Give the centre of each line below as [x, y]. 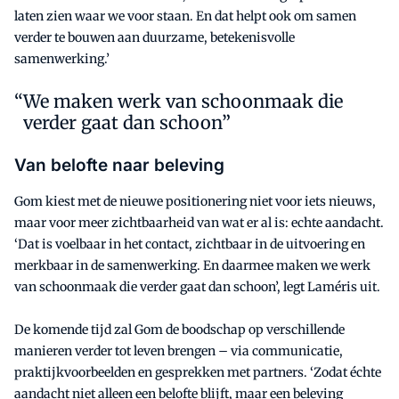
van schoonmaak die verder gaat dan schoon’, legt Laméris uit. [197, 287]
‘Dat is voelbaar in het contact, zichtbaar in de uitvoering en [190, 244]
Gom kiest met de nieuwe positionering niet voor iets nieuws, [195, 202]
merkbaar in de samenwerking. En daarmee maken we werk [192, 266]
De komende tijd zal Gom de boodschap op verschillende [179, 330]
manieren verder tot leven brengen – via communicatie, [179, 351]
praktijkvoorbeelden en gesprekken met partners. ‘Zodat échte [198, 373]
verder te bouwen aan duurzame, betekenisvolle [155, 38]
